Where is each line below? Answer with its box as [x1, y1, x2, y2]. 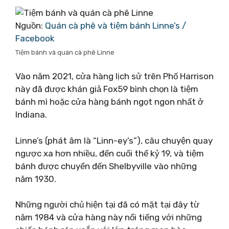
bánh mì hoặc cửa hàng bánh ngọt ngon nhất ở [15, 97, 203, 107]
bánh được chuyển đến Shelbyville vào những [15, 161, 197, 171]
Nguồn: [15, 20, 45, 31]
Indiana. [15, 109, 47, 120]
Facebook [15, 33, 55, 43]
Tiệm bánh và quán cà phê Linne [15, 48, 114, 56]
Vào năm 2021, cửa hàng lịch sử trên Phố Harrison [15, 71, 214, 81]
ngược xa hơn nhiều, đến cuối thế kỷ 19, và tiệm [15, 148, 204, 158]
